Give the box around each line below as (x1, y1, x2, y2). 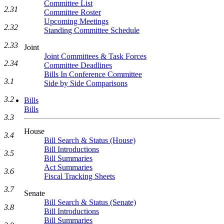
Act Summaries (44, 163, 92, 171)
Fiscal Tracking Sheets (44, 172, 115, 180)
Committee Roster (44, 8, 101, 16)
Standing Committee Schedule (44, 26, 139, 34)
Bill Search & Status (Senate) (44, 198, 136, 206)
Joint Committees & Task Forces (44, 52, 146, 60)
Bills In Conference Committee (44, 70, 142, 78)
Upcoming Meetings (44, 17, 108, 25)
